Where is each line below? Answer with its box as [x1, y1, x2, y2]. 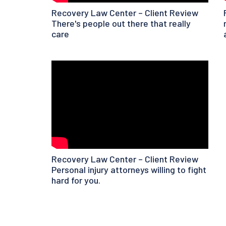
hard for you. [51, 175, 100, 186]
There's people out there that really [51, 18, 191, 29]
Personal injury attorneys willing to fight [51, 164, 206, 176]
